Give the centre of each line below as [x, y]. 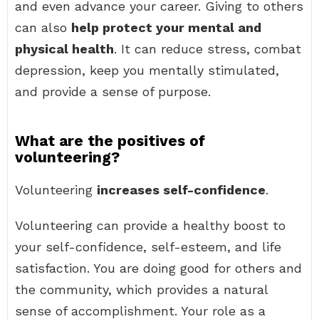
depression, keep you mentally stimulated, [147, 70]
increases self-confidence [181, 190]
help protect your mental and [166, 27]
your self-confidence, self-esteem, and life [148, 247]
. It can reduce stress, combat [208, 49]
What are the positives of [110, 141]
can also [43, 27]
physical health [64, 49]
